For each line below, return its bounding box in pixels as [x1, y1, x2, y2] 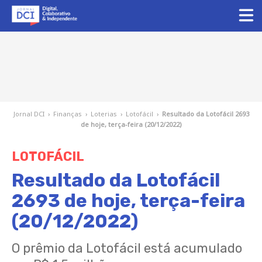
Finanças [53, 109, 82, 118]
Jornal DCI [13, 109, 44, 118]
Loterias [90, 109, 117, 118]
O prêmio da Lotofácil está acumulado [12, 240, 242, 256]
